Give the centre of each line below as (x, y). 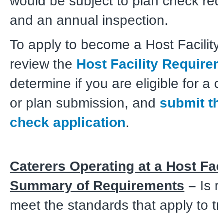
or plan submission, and (85, 103)
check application (68, 122)
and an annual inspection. (89, 20)
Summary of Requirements (97, 185)
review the (43, 64)
